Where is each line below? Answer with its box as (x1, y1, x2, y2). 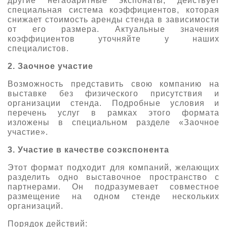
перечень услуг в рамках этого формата (8, 108, 219, 117)
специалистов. (8, 44, 69, 53)
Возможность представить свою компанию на (8, 79, 219, 88)
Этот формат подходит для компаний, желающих (8, 163, 219, 172)
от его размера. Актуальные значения (8, 24, 219, 33)
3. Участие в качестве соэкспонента (8, 145, 169, 154)
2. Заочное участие (8, 61, 93, 70)
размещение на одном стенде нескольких (8, 192, 219, 201)
